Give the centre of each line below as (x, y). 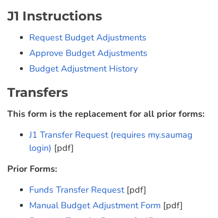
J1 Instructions (55, 16)
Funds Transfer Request (77, 190)
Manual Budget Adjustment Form (95, 205)
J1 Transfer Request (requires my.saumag (111, 135)
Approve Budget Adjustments (88, 53)
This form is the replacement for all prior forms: (106, 114)
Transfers (38, 92)
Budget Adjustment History (83, 69)
